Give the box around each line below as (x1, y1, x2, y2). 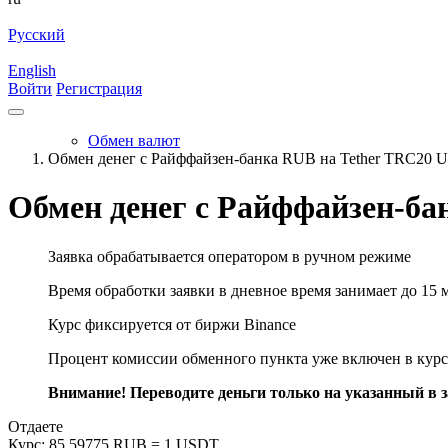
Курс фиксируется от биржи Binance (48, 315, 296, 333)
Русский (8, 26, 65, 43)
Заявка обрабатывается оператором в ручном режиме (48, 247, 411, 265)
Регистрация (56, 80, 142, 97)
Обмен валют (88, 132, 180, 149)
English (8, 62, 56, 79)
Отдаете (8, 417, 63, 435)
